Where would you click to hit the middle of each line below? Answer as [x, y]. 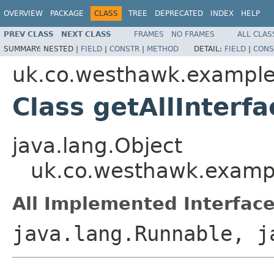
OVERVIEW [23, 13]
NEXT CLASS [86, 34]
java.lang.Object [97, 145]
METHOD [163, 49]
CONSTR [124, 49]
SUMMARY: [24, 49]
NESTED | [62, 49]
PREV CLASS [29, 34]
